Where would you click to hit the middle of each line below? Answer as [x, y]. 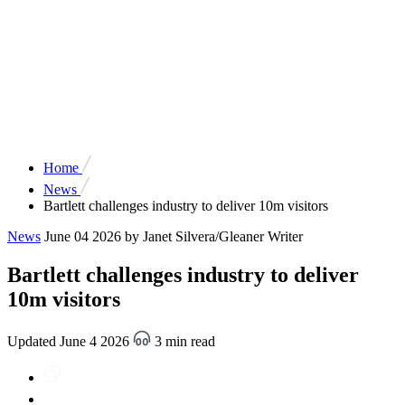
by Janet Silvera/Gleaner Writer [214, 236]
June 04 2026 [83, 236]
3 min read [183, 341]
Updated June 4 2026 [70, 341]
